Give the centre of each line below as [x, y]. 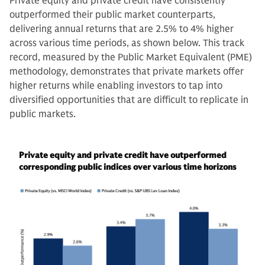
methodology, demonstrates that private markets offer [127, 72]
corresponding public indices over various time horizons [128, 167]
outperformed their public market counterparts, [112, 15]
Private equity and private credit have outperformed [123, 155]
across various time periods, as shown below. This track [127, 43]
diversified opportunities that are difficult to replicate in [129, 100]
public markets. [44, 114]
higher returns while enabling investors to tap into [116, 86]
